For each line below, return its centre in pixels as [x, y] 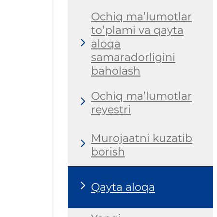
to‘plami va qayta [137, 31]
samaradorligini [133, 58]
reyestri [111, 109]
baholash [116, 71]
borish [108, 152]
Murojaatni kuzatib [142, 138]
